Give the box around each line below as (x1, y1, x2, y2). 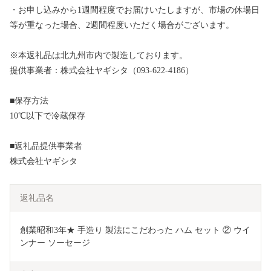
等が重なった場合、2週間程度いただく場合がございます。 (10, 21, 234, 30)
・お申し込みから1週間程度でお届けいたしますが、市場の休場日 (10, 5, 260, 15)
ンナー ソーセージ (20, 238, 90, 248)
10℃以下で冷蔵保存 (10, 111, 85, 121)
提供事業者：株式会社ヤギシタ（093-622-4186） (10, 66, 194, 76)
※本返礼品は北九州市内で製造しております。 (10, 51, 188, 60)
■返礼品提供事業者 (10, 142, 82, 151)
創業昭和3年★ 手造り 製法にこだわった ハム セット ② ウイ (20, 226, 250, 235)
